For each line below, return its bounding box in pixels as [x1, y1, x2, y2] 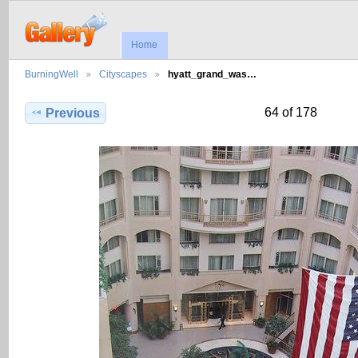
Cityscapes [99, 69, 147, 80]
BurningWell [25, 69, 78, 80]
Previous [46, 106, 101, 121]
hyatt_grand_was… [168, 69, 257, 80]
